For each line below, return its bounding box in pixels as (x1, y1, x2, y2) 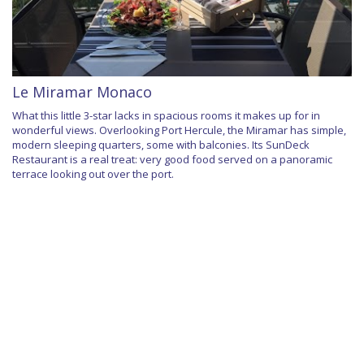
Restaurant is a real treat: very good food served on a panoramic (12, 151, 332, 167)
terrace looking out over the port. (12, 166, 174, 181)
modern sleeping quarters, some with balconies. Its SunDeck (12, 136, 310, 152)
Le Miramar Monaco (12, 81, 152, 102)
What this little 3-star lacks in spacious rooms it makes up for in (12, 107, 320, 123)
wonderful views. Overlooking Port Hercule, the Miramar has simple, (12, 122, 346, 137)
